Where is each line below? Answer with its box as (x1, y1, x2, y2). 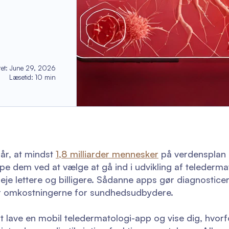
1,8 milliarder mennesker (56, 148, 158, 159)
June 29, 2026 (10, 64, 56, 72)
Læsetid (9, 73, 32, 81)
